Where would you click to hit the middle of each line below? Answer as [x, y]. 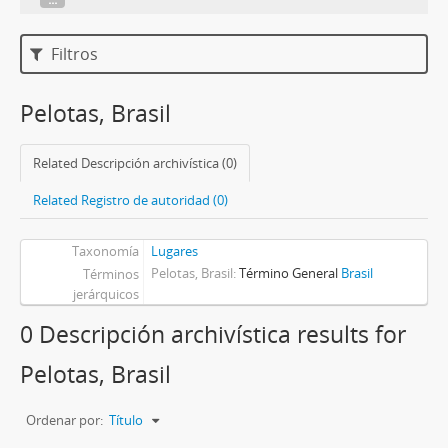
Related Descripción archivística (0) [135, 163]
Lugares [174, 251]
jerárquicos [105, 294]
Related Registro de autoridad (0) [130, 200]
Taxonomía [105, 251]
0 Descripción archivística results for [213, 334]
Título [126, 420]
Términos [110, 274]
